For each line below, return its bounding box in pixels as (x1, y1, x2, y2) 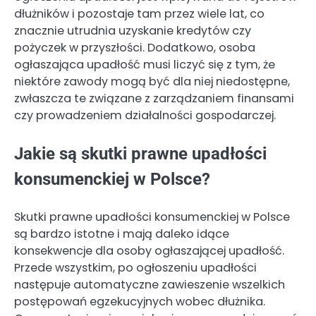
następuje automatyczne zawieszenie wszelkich (14, 276, 285, 293)
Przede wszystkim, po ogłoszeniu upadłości (14, 260, 257, 276)
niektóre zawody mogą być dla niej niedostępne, (14, 73, 290, 90)
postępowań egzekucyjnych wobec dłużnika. (14, 293, 265, 310)
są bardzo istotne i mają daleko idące (14, 226, 229, 243)
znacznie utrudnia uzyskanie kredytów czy (14, 23, 251, 39)
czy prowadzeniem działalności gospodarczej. (14, 107, 276, 124)
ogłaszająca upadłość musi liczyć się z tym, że (14, 56, 275, 73)
